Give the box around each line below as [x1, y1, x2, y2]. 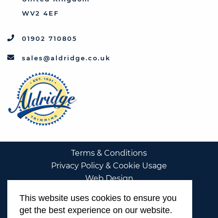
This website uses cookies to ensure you [19, 193, 177, 203]
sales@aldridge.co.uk [22, 54, 110, 62]
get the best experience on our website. [19, 205, 172, 215]
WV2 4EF [22, 9, 59, 18]
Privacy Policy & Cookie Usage [51, 161, 167, 170]
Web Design [85, 173, 133, 183]
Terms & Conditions [71, 148, 147, 158]
